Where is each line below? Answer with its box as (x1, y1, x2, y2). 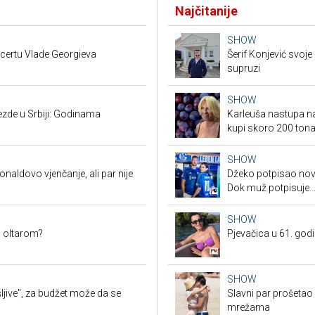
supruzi (227, 63, 260, 75)
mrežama (227, 302, 270, 314)
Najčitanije (175, 4, 238, 19)
